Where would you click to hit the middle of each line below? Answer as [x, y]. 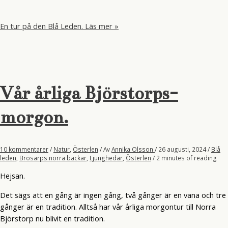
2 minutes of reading [187, 158]
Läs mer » [101, 26]
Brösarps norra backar [53, 158]
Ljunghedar [106, 158]
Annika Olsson [133, 149]
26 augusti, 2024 [183, 149]
